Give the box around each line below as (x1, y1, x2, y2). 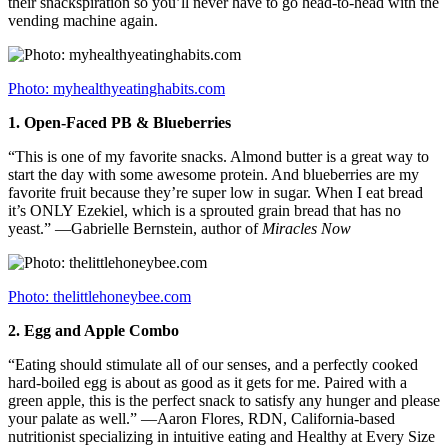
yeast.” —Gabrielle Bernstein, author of (8, 220, 262, 238)
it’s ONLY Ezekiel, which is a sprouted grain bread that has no (8, 202, 401, 220)
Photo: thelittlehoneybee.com (8, 288, 191, 306)
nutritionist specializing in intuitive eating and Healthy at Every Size (8, 428, 435, 446)
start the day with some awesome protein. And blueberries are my (8, 166, 419, 184)
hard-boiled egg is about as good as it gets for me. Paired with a (8, 374, 407, 392)
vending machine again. (8, 12, 158, 30)
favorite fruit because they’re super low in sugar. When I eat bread (8, 184, 423, 202)
